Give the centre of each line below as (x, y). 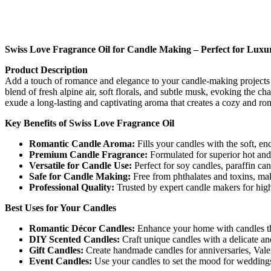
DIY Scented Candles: (74, 240)
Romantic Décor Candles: (82, 229)
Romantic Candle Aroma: (82, 144)
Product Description (46, 70)
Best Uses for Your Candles (60, 208)
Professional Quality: (72, 188)
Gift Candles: (56, 250)
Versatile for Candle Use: (80, 166)
